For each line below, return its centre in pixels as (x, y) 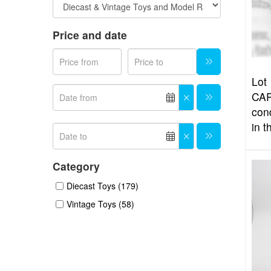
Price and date (90, 35)
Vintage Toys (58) (100, 204)
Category (76, 166)
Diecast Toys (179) (103, 186)
